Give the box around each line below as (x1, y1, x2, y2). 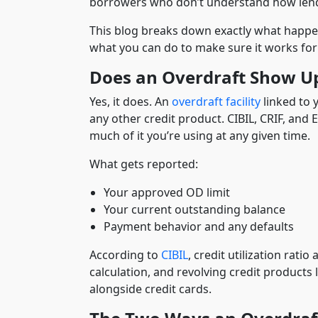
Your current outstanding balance (104, 201, 285, 217)
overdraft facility (172, 93, 261, 109)
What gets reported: (89, 155, 198, 172)
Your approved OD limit (104, 184, 230, 200)
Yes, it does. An (89, 93, 172, 109)
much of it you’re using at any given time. (89, 127, 310, 143)
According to (89, 246, 158, 263)
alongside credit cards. (89, 280, 212, 297)
